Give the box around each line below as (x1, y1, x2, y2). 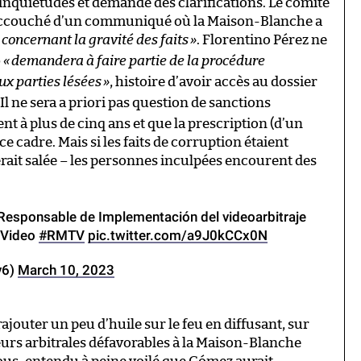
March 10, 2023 (18, 261, 114, 278)
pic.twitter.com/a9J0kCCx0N (88, 226, 268, 243)
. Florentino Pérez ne (197, 32, 327, 47)
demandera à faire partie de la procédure (11, 53, 265, 68)
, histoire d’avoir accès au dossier (110, 74, 317, 89)
